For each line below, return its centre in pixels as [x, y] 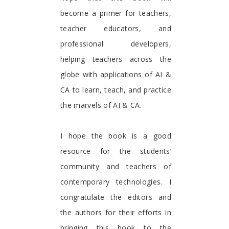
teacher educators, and [116, 28]
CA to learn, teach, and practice [116, 89]
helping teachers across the [116, 59]
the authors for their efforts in [116, 212]
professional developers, [116, 43]
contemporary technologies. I [116, 181]
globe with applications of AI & [116, 74]
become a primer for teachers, [116, 13]
